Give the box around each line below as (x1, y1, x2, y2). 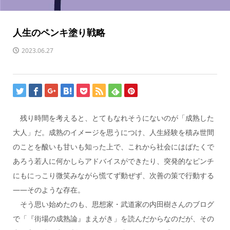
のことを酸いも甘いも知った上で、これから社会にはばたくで (12, 141, 214, 151)
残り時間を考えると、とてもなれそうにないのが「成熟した (12, 112, 214, 123)
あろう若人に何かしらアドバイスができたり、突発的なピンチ (12, 156, 214, 166)
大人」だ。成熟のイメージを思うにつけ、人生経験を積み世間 (12, 127, 214, 137)
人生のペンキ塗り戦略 (12, 26, 105, 39)
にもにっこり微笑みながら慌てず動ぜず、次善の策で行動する (12, 170, 214, 180)
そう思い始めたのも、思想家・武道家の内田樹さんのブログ (12, 199, 214, 209)
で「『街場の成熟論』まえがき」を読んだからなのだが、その (12, 213, 214, 223)
